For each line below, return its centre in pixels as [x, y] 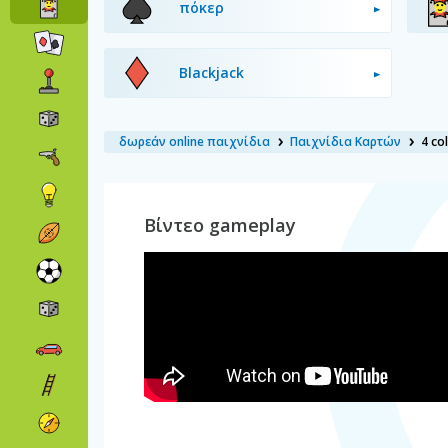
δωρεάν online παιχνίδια [194, 141]
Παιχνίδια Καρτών [345, 141]
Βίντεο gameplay [220, 225]
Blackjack [211, 72]
